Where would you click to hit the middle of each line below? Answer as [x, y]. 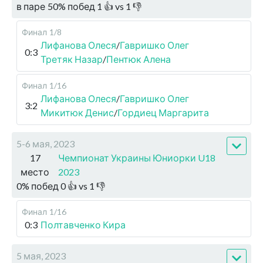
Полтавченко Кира [83, 225]
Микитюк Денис [77, 113]
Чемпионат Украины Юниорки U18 [137, 158]
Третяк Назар [72, 59]
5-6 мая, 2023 [45, 144]
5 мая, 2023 [41, 256]
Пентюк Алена [139, 59]
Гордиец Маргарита [163, 113]
